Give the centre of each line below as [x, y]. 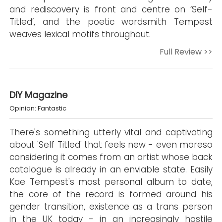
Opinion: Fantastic [38, 108]
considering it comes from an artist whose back [111, 157]
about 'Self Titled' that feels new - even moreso [111, 145]
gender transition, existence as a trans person [111, 207]
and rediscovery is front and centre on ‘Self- [111, 9]
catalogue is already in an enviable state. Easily [111, 169]
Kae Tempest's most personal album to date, [111, 182]
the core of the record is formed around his [111, 194]
